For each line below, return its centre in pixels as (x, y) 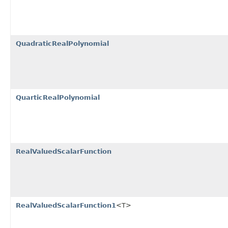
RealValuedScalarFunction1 (66, 205)
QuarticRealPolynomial (58, 97)
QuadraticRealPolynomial (62, 43)
